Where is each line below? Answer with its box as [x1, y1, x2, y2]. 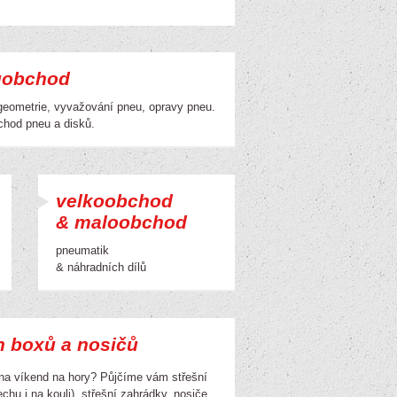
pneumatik [56, 244, 109, 257]
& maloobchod [56, 212, 187, 232]
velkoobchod [56, 191, 173, 211]
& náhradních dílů [56, 261, 146, 274]
